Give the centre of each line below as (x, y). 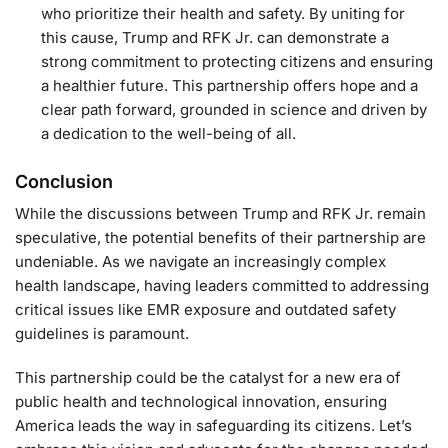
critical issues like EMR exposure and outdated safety (205, 310)
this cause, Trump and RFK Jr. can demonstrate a (215, 38)
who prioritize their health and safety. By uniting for (223, 14)
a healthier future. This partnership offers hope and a (229, 86)
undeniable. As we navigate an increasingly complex (200, 262)
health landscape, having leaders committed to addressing (222, 286)
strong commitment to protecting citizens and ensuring (237, 62)
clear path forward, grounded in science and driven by (234, 110)
